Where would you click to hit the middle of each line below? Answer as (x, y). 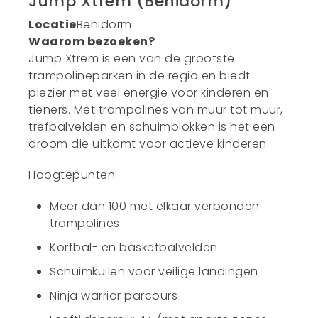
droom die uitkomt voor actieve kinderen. (149, 144)
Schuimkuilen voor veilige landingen (154, 272)
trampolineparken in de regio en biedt (139, 76)
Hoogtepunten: (73, 175)
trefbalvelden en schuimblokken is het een (152, 127)
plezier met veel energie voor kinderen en (149, 93)
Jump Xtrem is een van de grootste (132, 59)
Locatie (53, 24)
